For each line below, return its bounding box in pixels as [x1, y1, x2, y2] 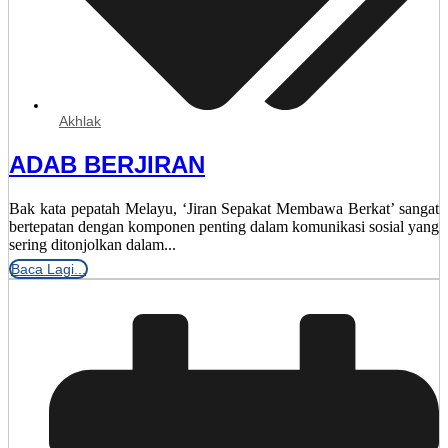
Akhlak [59, 113, 101, 130]
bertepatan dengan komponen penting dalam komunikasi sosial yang [9, 218, 439, 236]
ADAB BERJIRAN [9, 151, 205, 179]
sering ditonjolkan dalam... [9, 236, 176, 254]
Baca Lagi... [11, 261, 86, 278]
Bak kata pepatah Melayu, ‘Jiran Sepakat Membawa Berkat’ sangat [9, 200, 439, 218]
